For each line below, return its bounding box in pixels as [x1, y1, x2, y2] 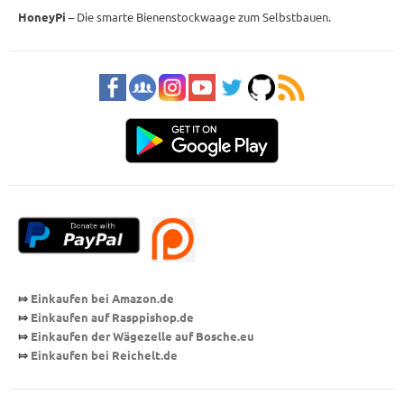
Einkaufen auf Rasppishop [31, 308, 177, 325]
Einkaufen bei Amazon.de [31, 289, 174, 306]
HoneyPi [18, 8, 66, 24]
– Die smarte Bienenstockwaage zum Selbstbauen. [66, 8, 331, 24]
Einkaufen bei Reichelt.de [31, 346, 178, 363]
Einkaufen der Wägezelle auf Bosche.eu [31, 327, 254, 344]
